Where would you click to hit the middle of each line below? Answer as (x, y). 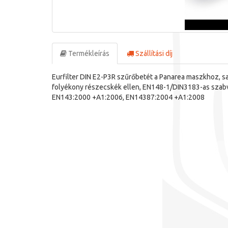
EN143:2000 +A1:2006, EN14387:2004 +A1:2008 (128, 97)
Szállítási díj (153, 53)
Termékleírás (88, 53)
